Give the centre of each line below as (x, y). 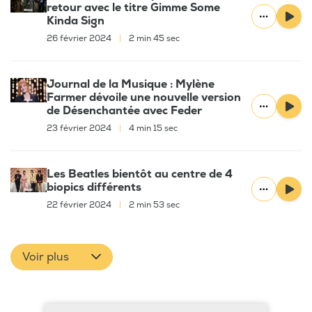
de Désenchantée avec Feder (124, 111)
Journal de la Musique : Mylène (131, 85)
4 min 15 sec (152, 129)
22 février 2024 (80, 205)
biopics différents (94, 188)
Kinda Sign (76, 21)
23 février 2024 (80, 129)
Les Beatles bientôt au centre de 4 (140, 174)
